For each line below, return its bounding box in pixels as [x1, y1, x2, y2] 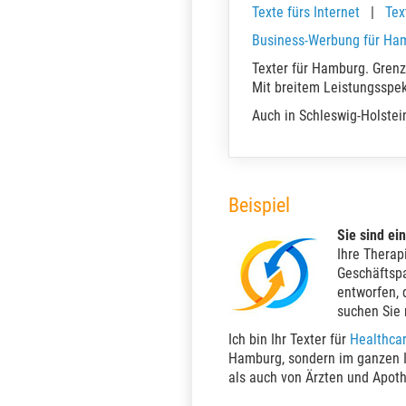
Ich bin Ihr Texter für [228, 331, 350, 348]
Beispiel [228, 194, 290, 217]
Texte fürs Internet [252, 4, 360, 21]
